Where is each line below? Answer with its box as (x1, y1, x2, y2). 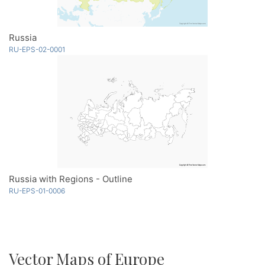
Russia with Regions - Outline (9, 173, 132, 185)
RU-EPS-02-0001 (9, 44, 65, 54)
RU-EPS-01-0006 (9, 186, 65, 195)
